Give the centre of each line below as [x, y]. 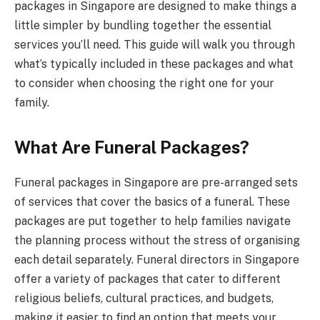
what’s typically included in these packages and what [154, 64]
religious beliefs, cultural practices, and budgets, [144, 298]
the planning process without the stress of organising [157, 240]
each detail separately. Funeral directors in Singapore [157, 259]
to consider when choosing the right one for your [144, 83]
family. [32, 102]
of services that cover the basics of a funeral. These [152, 201]
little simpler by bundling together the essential [143, 25]
